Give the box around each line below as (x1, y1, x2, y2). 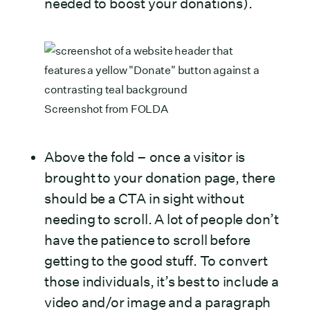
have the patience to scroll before (44, 232, 251, 248)
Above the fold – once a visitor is (44, 149, 246, 165)
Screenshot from (44, 102, 131, 116)
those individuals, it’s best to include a (44, 273, 279, 290)
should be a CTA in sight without (44, 190, 244, 207)
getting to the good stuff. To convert (44, 253, 268, 269)
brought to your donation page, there (44, 170, 275, 186)
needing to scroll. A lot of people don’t (44, 211, 279, 228)
